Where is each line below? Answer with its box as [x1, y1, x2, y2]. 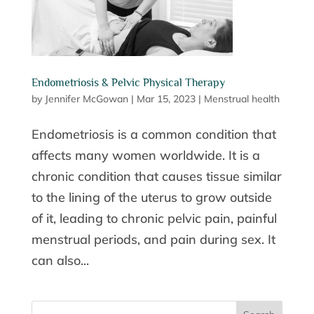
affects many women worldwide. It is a [31, 147, 260, 164]
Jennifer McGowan [44, 93, 128, 106]
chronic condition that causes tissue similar [31, 168, 282, 185]
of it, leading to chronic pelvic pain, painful [31, 210, 277, 227]
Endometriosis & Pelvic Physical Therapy [31, 76, 225, 90]
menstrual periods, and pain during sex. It [31, 231, 275, 248]
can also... [31, 252, 89, 269]
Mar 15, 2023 [136, 93, 196, 106]
